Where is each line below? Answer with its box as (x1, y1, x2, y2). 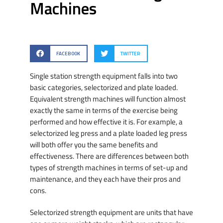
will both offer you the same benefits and (30, 139, 158, 151)
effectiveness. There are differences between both (30, 150, 189, 162)
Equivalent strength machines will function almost (30, 93, 186, 105)
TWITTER (120, 49, 140, 57)
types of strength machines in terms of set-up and (30, 162, 188, 174)
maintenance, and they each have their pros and (30, 173, 181, 185)
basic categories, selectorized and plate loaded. (30, 82, 178, 94)
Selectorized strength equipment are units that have (30, 207, 193, 219)
